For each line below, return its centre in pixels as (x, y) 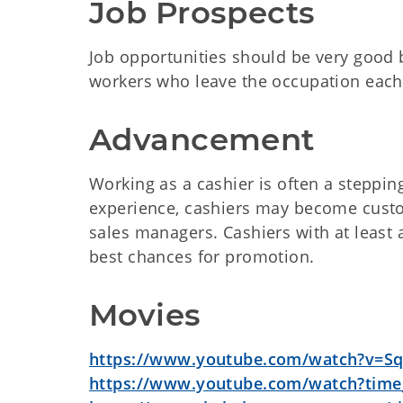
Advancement (202, 139)
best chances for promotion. (202, 256)
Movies (145, 315)
